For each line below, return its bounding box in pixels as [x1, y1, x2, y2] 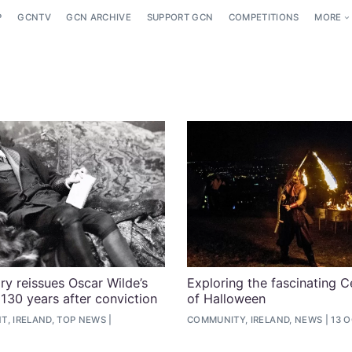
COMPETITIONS [228, 12, 299, 24]
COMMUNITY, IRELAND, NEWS [187, 314, 323, 326]
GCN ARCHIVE [66, 12, 132, 24]
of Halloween [187, 290, 266, 306]
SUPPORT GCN [146, 12, 214, 24]
